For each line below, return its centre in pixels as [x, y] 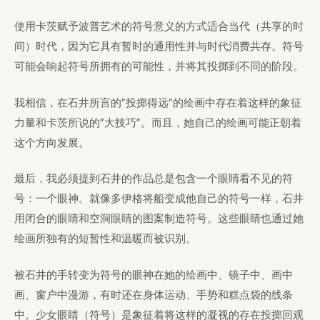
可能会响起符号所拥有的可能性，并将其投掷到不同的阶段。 [159, 66]
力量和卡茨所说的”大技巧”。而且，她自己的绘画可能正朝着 [158, 122]
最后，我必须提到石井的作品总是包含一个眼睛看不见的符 [154, 179]
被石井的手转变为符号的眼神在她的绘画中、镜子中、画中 [154, 275]
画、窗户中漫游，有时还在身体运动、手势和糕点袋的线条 [154, 295]
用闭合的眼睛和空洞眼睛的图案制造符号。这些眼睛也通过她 [159, 219]
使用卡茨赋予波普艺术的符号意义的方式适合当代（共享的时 [159, 26]
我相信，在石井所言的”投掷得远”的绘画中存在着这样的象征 [158, 102]
